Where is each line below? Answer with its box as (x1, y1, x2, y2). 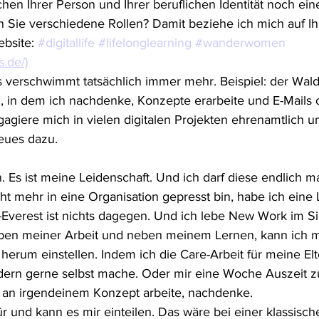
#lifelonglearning (98, 36, 192, 50)
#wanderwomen (195, 36, 286, 50)
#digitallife (38, 36, 95, 50)
